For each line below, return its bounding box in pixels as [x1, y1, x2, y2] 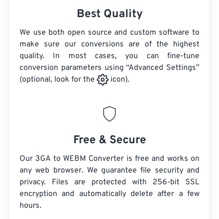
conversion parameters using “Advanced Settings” [20, 63, 199, 73]
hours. [20, 201, 42, 211]
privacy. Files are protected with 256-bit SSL [20, 177, 199, 188]
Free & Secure [73, 133, 146, 148]
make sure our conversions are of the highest [20, 40, 199, 49]
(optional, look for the [20, 75, 97, 85]
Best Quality [76, 7, 143, 22]
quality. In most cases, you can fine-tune [20, 51, 199, 61]
